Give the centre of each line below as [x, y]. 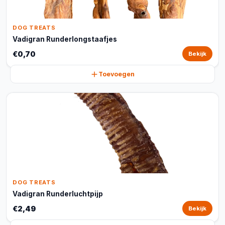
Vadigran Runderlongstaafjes [65, 39]
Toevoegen [117, 74]
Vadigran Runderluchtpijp [58, 194]
